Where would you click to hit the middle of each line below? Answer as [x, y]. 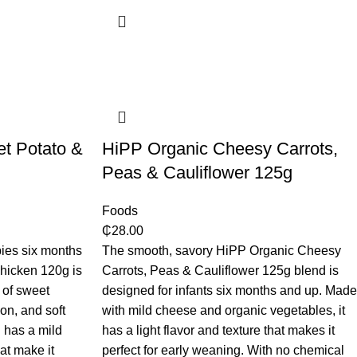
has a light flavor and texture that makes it [218, 331]
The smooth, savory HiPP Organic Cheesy [221, 251]
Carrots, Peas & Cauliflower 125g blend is [220, 271]
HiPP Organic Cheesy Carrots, [220, 149]
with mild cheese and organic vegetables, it [223, 311]
